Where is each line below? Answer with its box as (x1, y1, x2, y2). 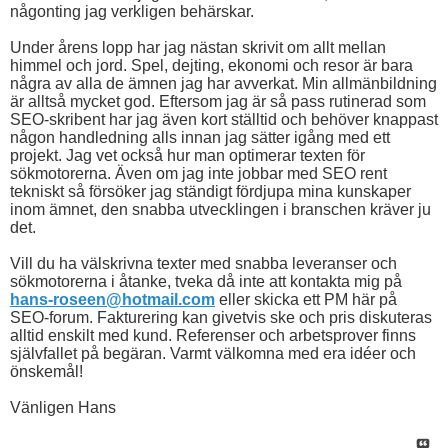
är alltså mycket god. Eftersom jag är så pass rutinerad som (10, 93, 426, 111)
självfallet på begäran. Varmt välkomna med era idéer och (10, 345, 416, 363)
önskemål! (10, 363, 83, 381)
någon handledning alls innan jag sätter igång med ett (10, 129, 390, 147)
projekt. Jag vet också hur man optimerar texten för (10, 147, 365, 165)
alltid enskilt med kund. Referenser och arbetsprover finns (10, 327, 416, 345)
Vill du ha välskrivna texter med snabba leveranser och (10, 255, 397, 273)
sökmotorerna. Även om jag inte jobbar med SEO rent (10, 165, 387, 183)
